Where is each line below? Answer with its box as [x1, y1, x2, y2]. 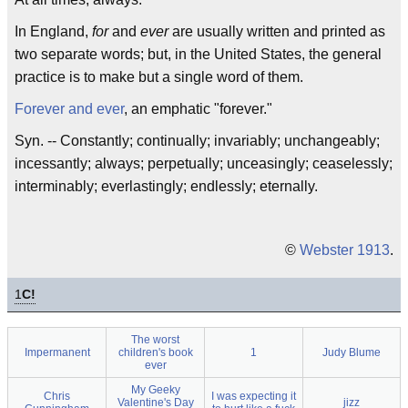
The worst [131, 333, 179, 346]
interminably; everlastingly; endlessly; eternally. [15, 178, 318, 194]
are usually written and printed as [168, 24, 385, 39]
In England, [15, 24, 92, 39]
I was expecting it [211, 390, 296, 403]
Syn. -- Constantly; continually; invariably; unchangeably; [15, 133, 380, 148]
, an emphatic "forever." [124, 101, 272, 117]
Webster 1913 [300, 242, 390, 258]
